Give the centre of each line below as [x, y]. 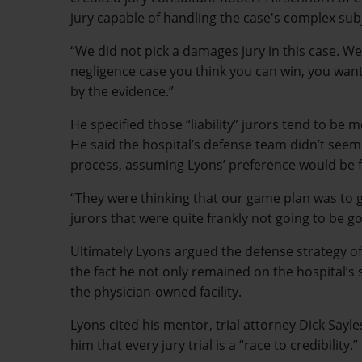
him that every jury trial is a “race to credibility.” [214, 345]
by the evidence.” [122, 92]
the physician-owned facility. [156, 292]
